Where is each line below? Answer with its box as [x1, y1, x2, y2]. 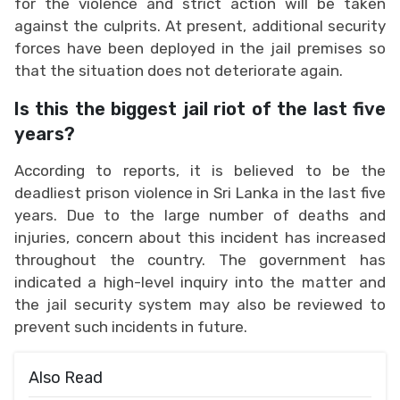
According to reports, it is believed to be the [14, 161, 386, 179]
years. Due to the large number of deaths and [14, 205, 386, 224]
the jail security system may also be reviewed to [14, 295, 386, 313]
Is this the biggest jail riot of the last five [14, 97, 386, 120]
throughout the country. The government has [14, 250, 386, 269]
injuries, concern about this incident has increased [14, 228, 386, 246]
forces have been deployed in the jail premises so [14, 38, 386, 57]
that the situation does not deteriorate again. [14, 61, 343, 79]
